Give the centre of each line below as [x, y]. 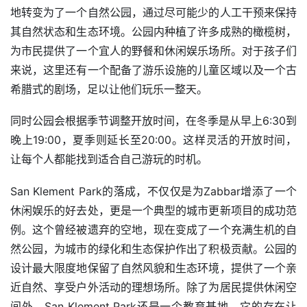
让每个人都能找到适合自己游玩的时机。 [109, 159]
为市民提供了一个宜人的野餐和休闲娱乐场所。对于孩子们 [153, 50]
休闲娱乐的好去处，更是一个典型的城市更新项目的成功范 [153, 210]
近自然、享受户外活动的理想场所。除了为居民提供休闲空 [153, 287]
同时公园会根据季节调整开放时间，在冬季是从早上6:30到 [153, 121]
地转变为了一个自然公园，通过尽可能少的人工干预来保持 [153, 12]
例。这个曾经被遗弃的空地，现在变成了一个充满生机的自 [153, 229]
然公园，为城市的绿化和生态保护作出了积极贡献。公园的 [153, 248]
